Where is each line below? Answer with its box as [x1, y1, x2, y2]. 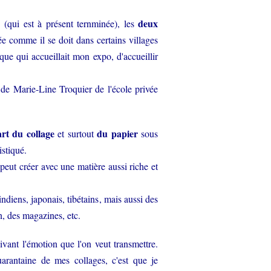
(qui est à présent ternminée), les [4, 17, 139, 30]
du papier [97, 126, 138, 140]
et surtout [54, 127, 97, 140]
